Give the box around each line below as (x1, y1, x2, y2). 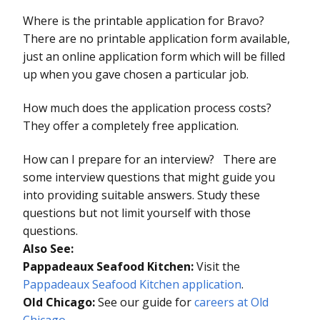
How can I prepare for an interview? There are (23, 151, 276, 167)
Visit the (194, 258, 240, 274)
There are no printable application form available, (23, 30, 290, 46)
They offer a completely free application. (23, 117, 239, 134)
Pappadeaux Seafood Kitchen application (23, 276, 241, 292)
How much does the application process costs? (23, 99, 271, 116)
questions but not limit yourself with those (23, 204, 251, 221)
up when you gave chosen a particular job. (23, 66, 249, 82)
